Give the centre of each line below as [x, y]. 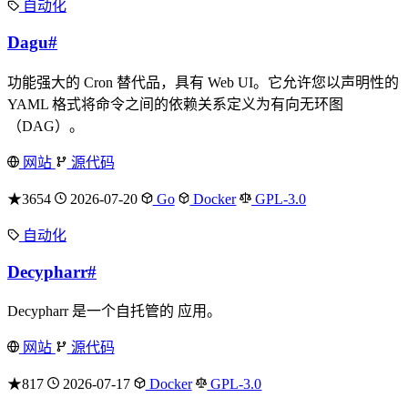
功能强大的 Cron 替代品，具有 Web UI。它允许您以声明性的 [203, 82]
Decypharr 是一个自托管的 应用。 [114, 311]
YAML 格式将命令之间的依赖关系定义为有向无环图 [175, 104]
